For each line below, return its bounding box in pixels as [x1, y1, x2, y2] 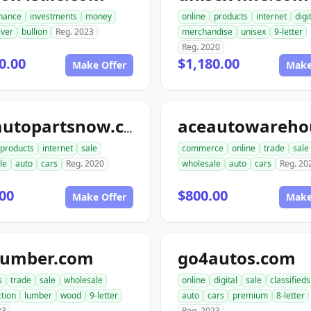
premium [233, 289, 268, 301]
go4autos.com [178, 246, 296, 269]
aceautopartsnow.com [124, 121, 133, 136]
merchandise [182, 26, 233, 37]
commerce [182, 142, 224, 154]
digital [214, 274, 237, 286]
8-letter [276, 289, 305, 301]
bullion [22, 26, 47, 37]
